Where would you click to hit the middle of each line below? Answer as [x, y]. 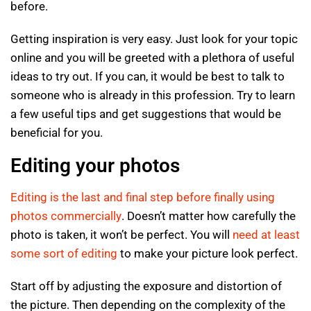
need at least [266, 235]
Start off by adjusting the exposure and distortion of [146, 286]
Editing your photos [95, 166]
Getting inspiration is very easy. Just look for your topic [154, 39]
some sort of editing [64, 254]
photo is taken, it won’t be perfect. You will [121, 235]
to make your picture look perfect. [208, 254]
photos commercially [66, 216]
